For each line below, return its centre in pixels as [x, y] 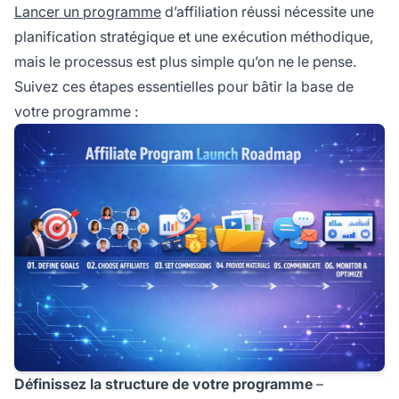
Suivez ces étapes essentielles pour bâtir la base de [184, 87]
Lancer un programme [88, 12]
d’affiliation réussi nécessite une [268, 12]
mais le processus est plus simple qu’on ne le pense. [185, 62]
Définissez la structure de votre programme [163, 383]
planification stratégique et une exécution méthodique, [194, 37]
